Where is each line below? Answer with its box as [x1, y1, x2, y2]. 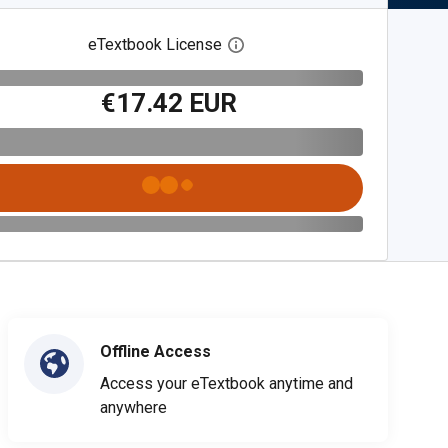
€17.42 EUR [101, 87, 238, 118]
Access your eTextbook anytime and [100, 373, 353, 393]
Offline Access [100, 341, 211, 361]
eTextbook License [88, 35, 223, 54]
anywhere [100, 397, 167, 417]
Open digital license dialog [243, 35, 430, 55]
